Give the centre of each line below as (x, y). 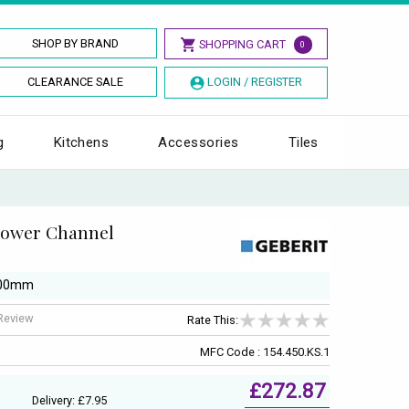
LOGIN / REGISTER (254, 82)
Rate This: (213, 320)
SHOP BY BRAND (76, 43)
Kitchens (81, 142)
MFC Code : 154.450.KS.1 (265, 351)
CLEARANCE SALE (76, 82)
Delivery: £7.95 (69, 400)
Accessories (199, 142)
